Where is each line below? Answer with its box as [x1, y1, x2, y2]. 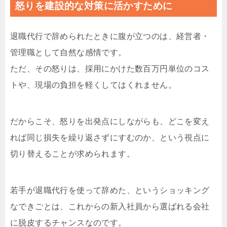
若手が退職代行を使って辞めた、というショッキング [10, 186, 210, 195]
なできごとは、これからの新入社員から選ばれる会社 [10, 202, 210, 211]
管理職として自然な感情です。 [10, 48, 127, 57]
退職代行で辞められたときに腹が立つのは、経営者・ [10, 32, 210, 41]
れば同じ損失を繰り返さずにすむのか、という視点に [10, 133, 210, 142]
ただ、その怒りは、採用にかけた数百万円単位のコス [10, 64, 210, 73]
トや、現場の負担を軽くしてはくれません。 [10, 81, 176, 90]
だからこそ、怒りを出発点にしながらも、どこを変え [10, 117, 210, 126]
